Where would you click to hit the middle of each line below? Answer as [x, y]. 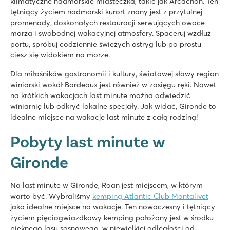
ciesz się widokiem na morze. [60, 55]
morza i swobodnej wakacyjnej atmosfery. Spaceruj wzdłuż [111, 33]
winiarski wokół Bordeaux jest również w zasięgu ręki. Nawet [113, 84]
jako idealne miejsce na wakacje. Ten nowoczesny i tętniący [113, 207]
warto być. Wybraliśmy [51, 196]
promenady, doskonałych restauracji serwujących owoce [108, 22]
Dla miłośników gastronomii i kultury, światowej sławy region [114, 74]
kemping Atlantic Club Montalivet [150, 196]
